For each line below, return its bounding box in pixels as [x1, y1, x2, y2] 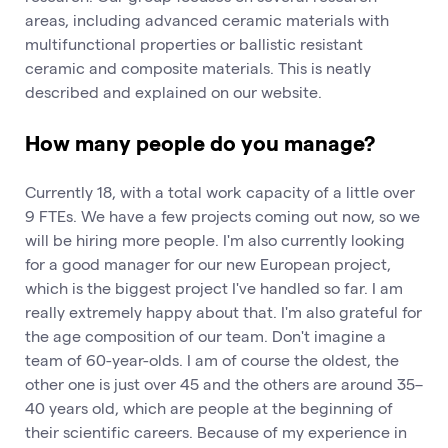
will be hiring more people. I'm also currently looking [25, 229, 405, 249]
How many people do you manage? [25, 128, 375, 155]
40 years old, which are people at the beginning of [25, 397, 393, 417]
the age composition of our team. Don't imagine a [25, 325, 386, 345]
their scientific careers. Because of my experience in [25, 421, 407, 441]
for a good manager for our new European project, [25, 253, 391, 273]
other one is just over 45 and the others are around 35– [25, 373, 423, 393]
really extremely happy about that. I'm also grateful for [25, 301, 422, 321]
